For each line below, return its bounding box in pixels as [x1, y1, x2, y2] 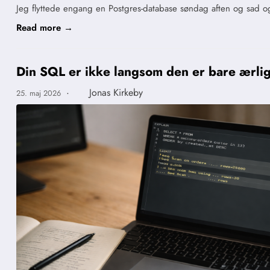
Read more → [16, 20, 73, 34]
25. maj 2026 [16, 87, 63, 99]
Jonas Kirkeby [89, 86, 143, 100]
